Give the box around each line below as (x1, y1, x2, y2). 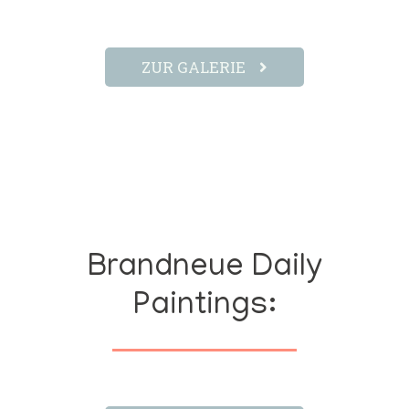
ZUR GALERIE (142, 57, 246, 79)
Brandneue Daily (87, 250, 322, 287)
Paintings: (132, 288, 277, 325)
